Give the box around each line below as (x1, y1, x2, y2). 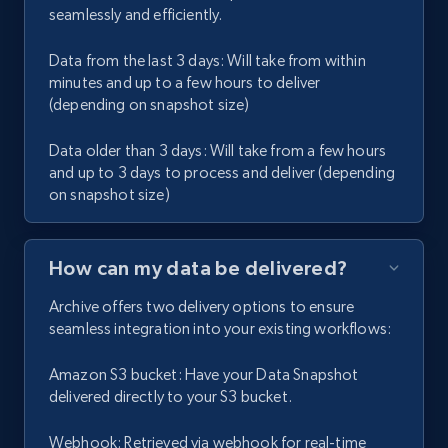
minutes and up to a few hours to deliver (49, 73, 321, 93)
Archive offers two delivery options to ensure (49, 297, 355, 317)
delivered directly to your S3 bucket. (49, 387, 292, 407)
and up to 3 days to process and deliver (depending (49, 163, 396, 183)
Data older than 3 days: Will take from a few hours (49, 141, 387, 161)
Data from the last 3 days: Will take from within (49, 51, 366, 71)
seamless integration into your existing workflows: (49, 319, 392, 339)
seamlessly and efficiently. (49, 5, 223, 25)
